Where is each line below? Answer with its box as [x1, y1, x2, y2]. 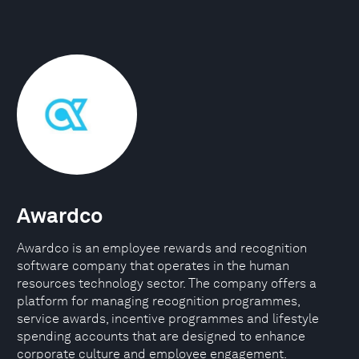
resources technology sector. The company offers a [17, 276, 317, 291]
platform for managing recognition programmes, [17, 293, 300, 309]
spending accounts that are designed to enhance [17, 329, 305, 344]
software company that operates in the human [17, 258, 289, 273]
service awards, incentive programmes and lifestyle [17, 311, 319, 326]
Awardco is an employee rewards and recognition [17, 240, 307, 256]
